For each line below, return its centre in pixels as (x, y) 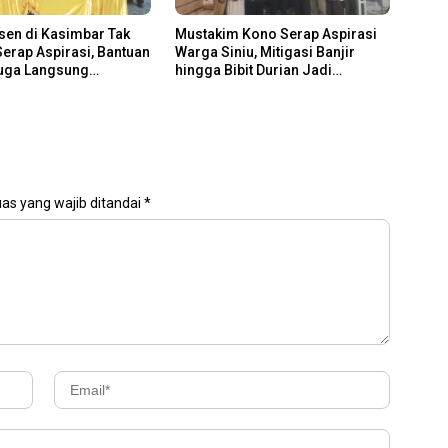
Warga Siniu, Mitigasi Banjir (264, 51)
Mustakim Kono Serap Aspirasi (275, 33)
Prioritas (203, 87)
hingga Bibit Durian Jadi (253, 69)
